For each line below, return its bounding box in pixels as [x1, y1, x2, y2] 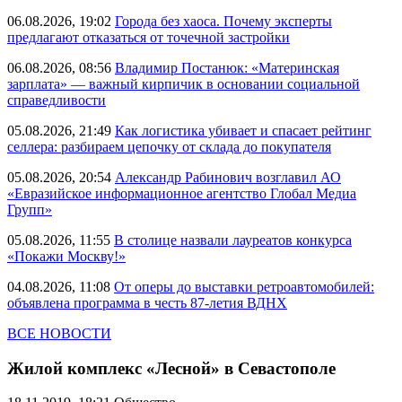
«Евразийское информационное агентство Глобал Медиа [7, 186, 356, 201]
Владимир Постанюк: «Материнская [115, 60, 339, 75]
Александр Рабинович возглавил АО [115, 170, 341, 185]
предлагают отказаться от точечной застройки [7, 30, 290, 45]
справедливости [7, 92, 106, 108]
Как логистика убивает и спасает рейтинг [115, 123, 371, 138]
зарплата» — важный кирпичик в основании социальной [7, 76, 360, 92]
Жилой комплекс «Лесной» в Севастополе [7, 358, 336, 378]
